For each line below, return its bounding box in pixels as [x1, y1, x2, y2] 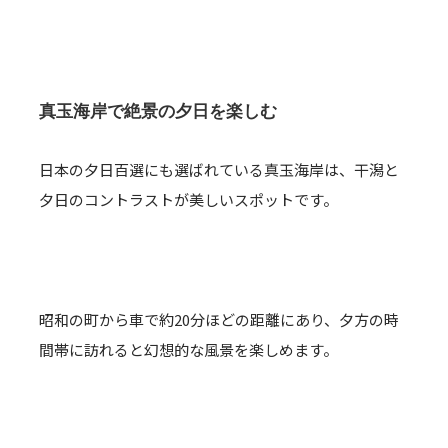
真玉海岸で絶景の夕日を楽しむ [39, 101, 277, 121]
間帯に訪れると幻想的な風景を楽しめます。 [39, 339, 338, 360]
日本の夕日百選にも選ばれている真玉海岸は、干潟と [39, 159, 399, 180]
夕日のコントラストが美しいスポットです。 [39, 189, 338, 210]
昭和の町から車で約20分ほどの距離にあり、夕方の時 [39, 309, 399, 330]
